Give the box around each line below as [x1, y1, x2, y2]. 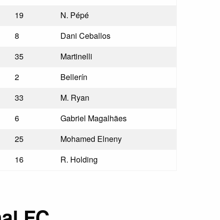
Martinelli [60, 51, 93, 62]
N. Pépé [60, 9, 89, 21]
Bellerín [60, 71, 88, 82]
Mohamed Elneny [60, 133, 122, 144]
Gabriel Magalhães [60, 112, 127, 124]
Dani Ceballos [60, 30, 111, 41]
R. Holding [60, 154, 98, 165]
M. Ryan [60, 92, 90, 103]
